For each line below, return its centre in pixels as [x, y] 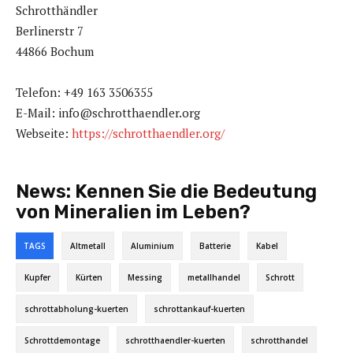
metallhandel [214, 277]
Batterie [215, 245]
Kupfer [37, 277]
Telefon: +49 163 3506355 [84, 92]
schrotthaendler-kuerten [175, 340]
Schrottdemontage [62, 340]
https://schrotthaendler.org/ [148, 133]
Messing [145, 277]
